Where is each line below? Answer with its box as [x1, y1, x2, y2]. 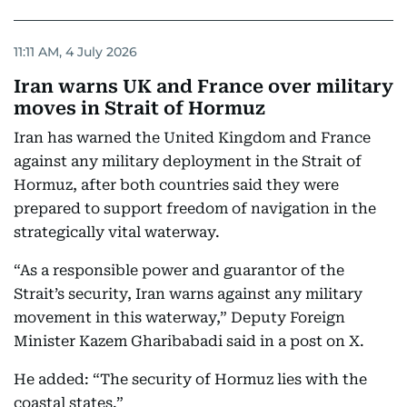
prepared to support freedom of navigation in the [14, 200, 376, 217]
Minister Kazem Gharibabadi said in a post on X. [14, 333, 364, 350]
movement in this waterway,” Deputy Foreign [14, 309, 345, 326]
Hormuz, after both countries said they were [14, 176, 339, 194]
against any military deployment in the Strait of [14, 153, 362, 170]
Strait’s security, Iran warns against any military [14, 285, 362, 303]
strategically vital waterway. [14, 223, 220, 241]
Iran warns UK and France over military [14, 75, 393, 97]
